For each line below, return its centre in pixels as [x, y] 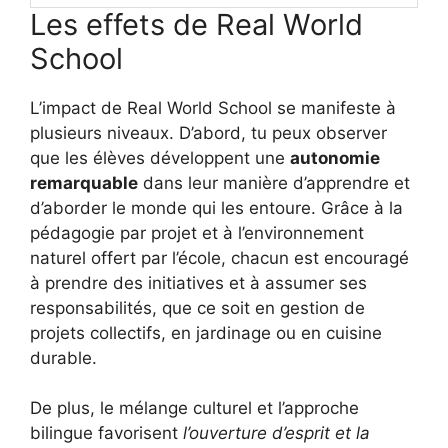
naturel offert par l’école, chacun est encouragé [219, 257]
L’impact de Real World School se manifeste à [213, 107]
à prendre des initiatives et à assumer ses [198, 282]
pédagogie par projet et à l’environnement [197, 232]
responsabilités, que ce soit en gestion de [197, 307]
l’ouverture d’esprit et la [276, 433]
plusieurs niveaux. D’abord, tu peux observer [208, 132]
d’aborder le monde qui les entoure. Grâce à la [216, 207]
